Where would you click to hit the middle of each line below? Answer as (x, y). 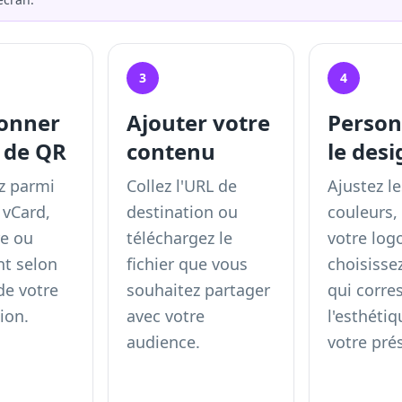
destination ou (183, 212)
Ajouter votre (199, 122)
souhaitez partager (199, 290)
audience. (164, 342)
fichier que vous (188, 264)
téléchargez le (180, 238)
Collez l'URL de (182, 186)
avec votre (166, 316)
